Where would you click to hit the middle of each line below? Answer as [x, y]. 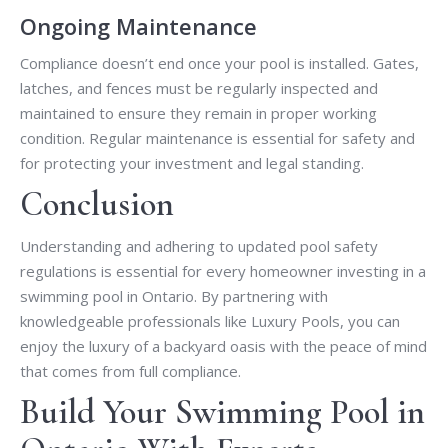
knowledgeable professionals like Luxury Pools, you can [210, 321]
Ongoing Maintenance [138, 26]
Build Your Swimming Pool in [222, 413]
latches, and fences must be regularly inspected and [199, 88]
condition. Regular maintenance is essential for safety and [217, 138]
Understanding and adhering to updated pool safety [199, 246]
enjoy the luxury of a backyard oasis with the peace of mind [223, 346]
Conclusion [97, 205]
